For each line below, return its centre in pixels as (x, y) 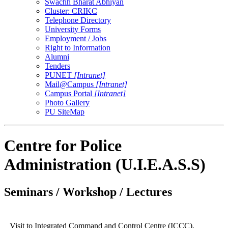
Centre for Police (63, 146)
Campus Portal (69, 93)
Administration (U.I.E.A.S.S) (105, 165)
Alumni (57, 56)
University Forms (73, 29)
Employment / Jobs (76, 38)
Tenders (58, 66)
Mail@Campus (70, 84)
